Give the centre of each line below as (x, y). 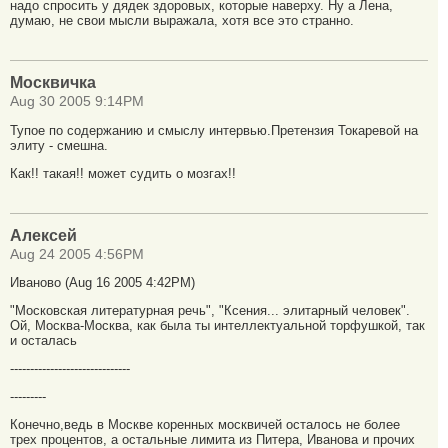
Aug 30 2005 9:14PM (77, 102)
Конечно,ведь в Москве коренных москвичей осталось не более (205, 424)
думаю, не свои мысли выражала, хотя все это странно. (182, 21)
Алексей (43, 235)
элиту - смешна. (59, 145)
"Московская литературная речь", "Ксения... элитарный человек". (210, 311)
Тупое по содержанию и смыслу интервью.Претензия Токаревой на (214, 130)
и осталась (43, 341)
